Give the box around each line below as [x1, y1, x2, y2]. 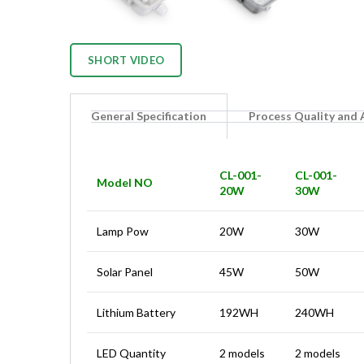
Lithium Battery [97, 305, 175, 320]
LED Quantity [97, 346, 166, 361]
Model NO [97, 175, 153, 190]
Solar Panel [97, 265, 153, 279]
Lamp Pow [97, 224, 149, 239]
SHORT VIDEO [88, 54, 165, 67]
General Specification [91, 109, 206, 123]
